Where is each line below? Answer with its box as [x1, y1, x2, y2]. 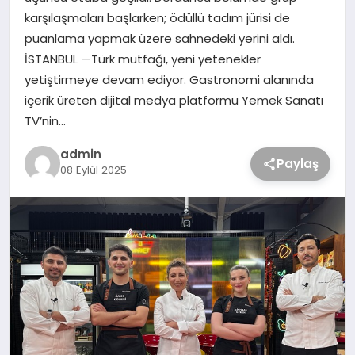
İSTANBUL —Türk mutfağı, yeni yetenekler [24, 50, 261, 67]
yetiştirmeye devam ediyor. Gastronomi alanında [24, 71, 314, 88]
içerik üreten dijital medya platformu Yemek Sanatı [24, 91, 323, 109]
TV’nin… [24, 112, 66, 129]
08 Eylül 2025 [59, 162, 127, 178]
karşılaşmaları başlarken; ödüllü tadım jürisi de [24, 9, 290, 26]
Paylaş [277, 155, 319, 172]
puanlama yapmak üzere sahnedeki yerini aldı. [24, 29, 301, 47]
